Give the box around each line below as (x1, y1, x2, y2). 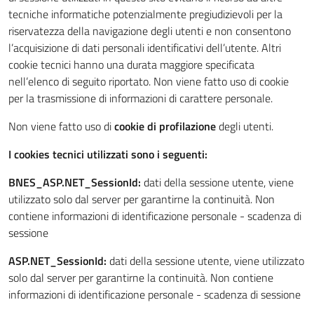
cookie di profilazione (114, 118, 219, 135)
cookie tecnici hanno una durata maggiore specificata (8, 56, 254, 73)
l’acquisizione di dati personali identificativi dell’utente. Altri (8, 39, 281, 56)
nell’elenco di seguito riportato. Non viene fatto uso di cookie (8, 73, 289, 90)
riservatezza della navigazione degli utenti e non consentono (8, 22, 291, 39)
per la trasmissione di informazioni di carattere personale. (8, 90, 273, 107)
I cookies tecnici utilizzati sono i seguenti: (8, 146, 207, 163)
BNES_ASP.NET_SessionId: (8, 174, 141, 191)
